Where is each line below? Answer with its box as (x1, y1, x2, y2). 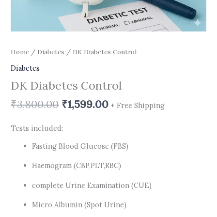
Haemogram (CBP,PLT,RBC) (32, 161, 122, 170)
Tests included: (11, 124, 63, 133)
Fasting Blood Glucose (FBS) (32, 141, 129, 151)
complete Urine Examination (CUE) (32, 180, 152, 190)
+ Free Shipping (110, 100, 165, 110)
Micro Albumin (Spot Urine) (32, 200, 127, 210)
